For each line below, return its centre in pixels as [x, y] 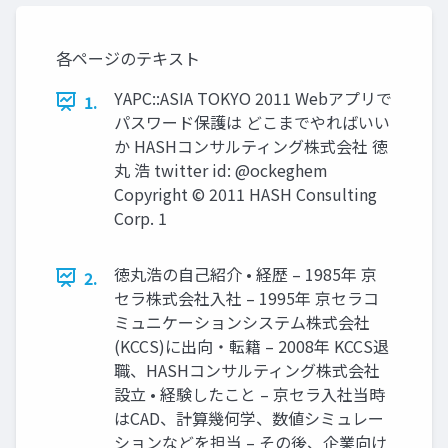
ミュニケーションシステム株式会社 [242, 321]
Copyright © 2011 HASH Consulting [245, 193]
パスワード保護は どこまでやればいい [252, 121]
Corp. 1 [140, 217]
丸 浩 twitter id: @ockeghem [221, 169]
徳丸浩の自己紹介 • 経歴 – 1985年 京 [245, 273]
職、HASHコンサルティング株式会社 [247, 369]
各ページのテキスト [128, 57]
